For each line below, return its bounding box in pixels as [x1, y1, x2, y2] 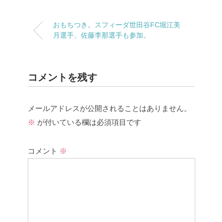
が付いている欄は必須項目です [35, 118, 141, 127]
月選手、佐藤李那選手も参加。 [53, 31, 150, 40]
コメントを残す [28, 72, 97, 83]
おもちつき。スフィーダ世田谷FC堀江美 [53, 21, 180, 29]
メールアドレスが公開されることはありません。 [28, 104, 191, 113]
